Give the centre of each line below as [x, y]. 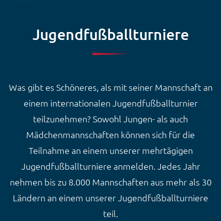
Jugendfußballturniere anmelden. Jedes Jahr [110, 166]
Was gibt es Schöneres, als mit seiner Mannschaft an [110, 87]
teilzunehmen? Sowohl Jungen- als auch [110, 118]
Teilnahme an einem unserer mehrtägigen [110, 150]
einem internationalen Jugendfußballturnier [110, 103]
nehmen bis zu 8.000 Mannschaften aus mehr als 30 [110, 182]
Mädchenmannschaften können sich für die [110, 134]
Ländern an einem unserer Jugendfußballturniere [110, 197]
